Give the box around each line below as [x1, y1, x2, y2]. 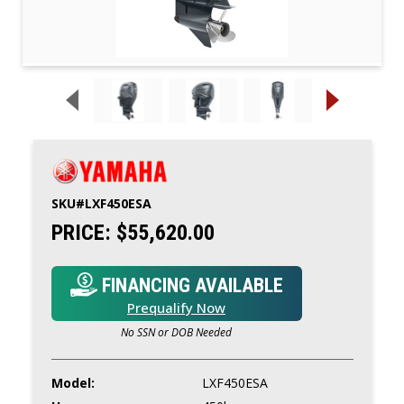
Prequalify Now [127, 298, 225, 317]
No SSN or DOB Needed [121, 324, 232, 340]
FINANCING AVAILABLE [96, 273, 283, 297]
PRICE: [50, 219, 111, 245]
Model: [50, 373, 95, 391]
